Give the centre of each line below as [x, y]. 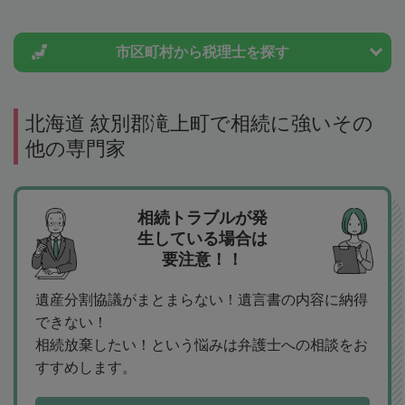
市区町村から [159, 52]
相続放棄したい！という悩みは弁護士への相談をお [202, 345]
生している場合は [202, 239]
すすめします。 [86, 368]
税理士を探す [246, 52]
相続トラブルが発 [202, 218]
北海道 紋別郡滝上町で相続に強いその [199, 124]
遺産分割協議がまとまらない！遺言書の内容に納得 [202, 300]
